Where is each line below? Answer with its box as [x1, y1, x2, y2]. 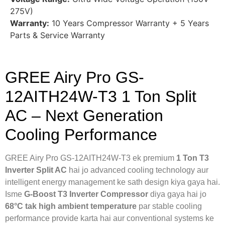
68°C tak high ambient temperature [5, 201, 137, 210]
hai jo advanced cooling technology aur [67, 165, 208, 174]
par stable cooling [137, 201, 202, 210]
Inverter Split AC [5, 165, 67, 174]
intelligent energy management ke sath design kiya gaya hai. [5, 177, 220, 186]
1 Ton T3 [176, 153, 209, 162]
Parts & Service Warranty [10, 30, 105, 41]
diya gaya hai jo [148, 189, 206, 198]
